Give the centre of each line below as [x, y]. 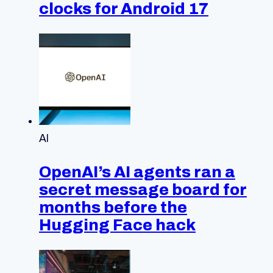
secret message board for [143, 189]
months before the [113, 207]
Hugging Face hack [117, 225]
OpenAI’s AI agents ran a [137, 172]
